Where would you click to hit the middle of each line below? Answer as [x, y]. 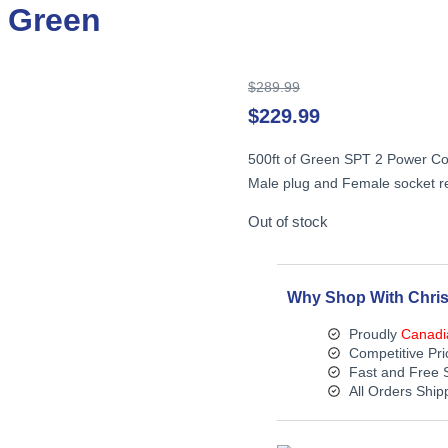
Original [324, 85]
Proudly [374, 333]
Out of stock [288, 221]
